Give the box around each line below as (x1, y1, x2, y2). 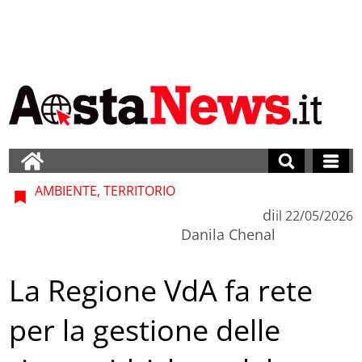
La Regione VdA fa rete (9, 271, 314, 311)
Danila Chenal (180, 224, 276, 244)
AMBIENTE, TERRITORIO (32, 181, 176, 200)
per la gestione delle (9, 310, 281, 351)
